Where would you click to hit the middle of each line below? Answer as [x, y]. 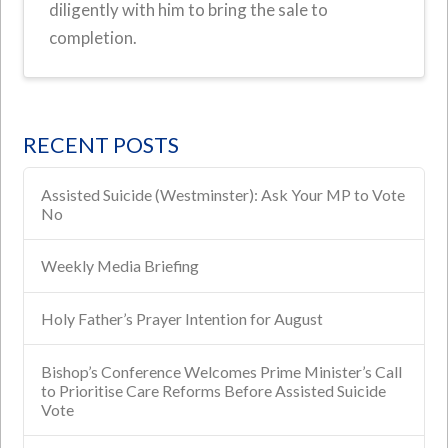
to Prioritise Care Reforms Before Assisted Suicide [213, 390]
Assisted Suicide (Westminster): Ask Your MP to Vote [222, 194]
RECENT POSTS [101, 145]
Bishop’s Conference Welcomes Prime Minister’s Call [221, 371]
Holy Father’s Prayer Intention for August [181, 319]
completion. [93, 37]
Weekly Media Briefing [119, 266]
